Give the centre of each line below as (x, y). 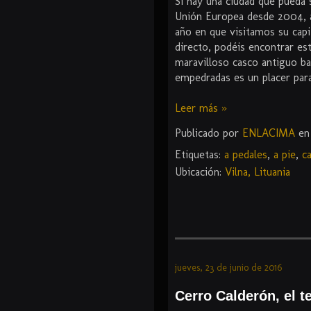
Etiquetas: (200, 155)
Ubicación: (200, 172)
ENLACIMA (269, 133)
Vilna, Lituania (258, 172)
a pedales (246, 155)
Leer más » (201, 108)
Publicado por (209, 133)
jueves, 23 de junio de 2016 (228, 268)
